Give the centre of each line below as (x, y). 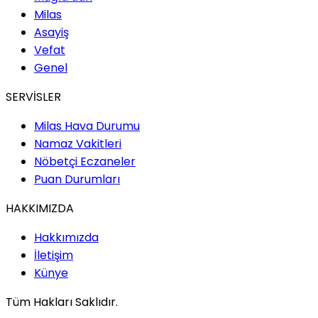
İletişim (54, 256)
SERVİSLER (33, 97)
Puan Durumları (77, 180)
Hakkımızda (66, 238)
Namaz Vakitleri (78, 144)
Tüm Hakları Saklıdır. (62, 302)
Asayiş (51, 33)
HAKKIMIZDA (40, 209)
